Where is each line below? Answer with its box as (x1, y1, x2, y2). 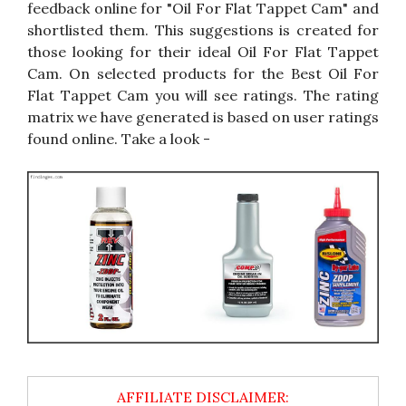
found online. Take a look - (27, 129, 210, 148)
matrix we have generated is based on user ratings (27, 107, 379, 126)
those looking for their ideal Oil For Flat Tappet (27, 42, 379, 61)
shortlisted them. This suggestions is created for (27, 20, 379, 39)
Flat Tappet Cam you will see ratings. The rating (27, 85, 379, 104)
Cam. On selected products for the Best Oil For (27, 63, 379, 82)
